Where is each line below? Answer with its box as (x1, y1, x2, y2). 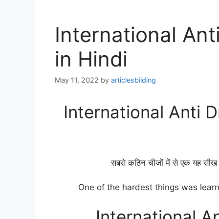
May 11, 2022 (55, 76, 99, 85)
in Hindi (55, 46, 128, 71)
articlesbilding (111, 76, 156, 85)
